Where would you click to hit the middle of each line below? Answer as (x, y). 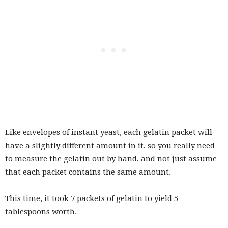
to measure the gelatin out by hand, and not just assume (111, 159)
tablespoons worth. (41, 212)
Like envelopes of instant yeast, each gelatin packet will (109, 133)
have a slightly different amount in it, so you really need (110, 146)
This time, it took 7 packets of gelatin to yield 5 (92, 199)
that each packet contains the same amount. (88, 172)
